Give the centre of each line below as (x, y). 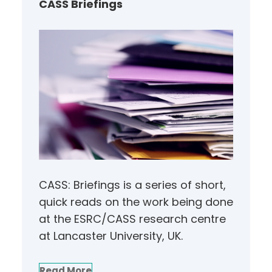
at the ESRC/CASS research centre (132, 219)
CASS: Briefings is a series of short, (132, 185)
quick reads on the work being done (136, 202)
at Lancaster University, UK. (111, 236)
